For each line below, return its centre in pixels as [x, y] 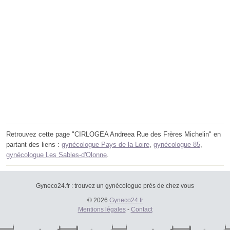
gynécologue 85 [177, 145]
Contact [141, 210]
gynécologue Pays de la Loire [106, 145]
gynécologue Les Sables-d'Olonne [56, 155]
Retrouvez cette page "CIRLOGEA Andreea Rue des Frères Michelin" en [113, 135]
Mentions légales [102, 210]
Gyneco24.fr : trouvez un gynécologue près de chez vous [115, 186]
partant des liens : [34, 145]
